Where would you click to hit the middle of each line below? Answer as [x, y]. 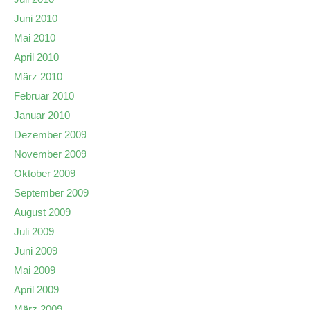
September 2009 [51, 193]
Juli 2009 [34, 231]
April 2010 [36, 57]
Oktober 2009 [45, 173]
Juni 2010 [36, 18]
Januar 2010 [42, 115]
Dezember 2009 [50, 135]
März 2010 [38, 76]
